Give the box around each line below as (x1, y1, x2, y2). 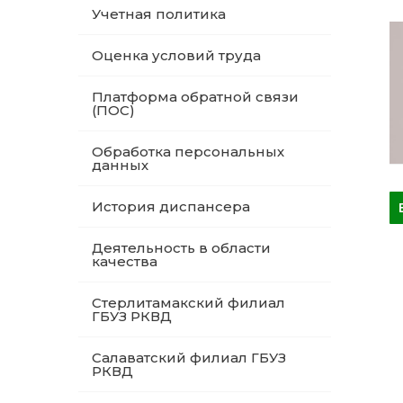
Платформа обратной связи (92, 88, 299, 105)
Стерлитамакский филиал (92, 294, 285, 311)
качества (92, 253, 157, 270)
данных (92, 157, 148, 174)
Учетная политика (92, 5, 226, 22)
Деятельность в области (92, 239, 271, 256)
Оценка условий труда (92, 47, 261, 64)
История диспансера (92, 198, 250, 215)
